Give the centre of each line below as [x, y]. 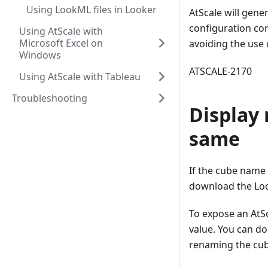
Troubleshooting [50, 98]
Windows [40, 55]
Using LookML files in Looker [92, 10]
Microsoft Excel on [61, 43]
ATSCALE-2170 [220, 71]
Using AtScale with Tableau [80, 77]
